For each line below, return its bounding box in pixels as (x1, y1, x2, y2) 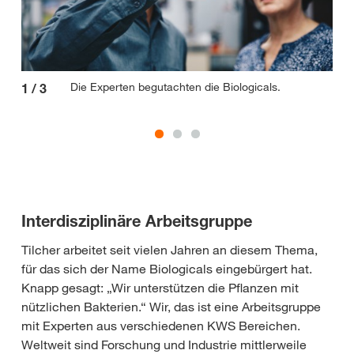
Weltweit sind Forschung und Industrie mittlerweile (21, 336, 307, 352)
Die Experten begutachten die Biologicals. (70, 79, 281, 94)
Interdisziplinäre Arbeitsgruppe (21, 211, 252, 231)
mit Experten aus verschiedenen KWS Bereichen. (21, 317, 300, 333)
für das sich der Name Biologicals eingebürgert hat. (21, 260, 312, 277)
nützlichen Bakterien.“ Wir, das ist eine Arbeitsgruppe (21, 298, 321, 314)
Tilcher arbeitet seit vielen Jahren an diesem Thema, (21, 241, 318, 258)
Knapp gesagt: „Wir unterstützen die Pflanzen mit (21, 279, 299, 296)
